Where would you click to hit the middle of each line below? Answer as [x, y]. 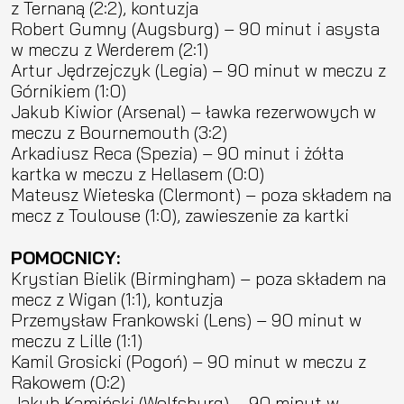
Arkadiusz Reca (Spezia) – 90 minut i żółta [177, 152]
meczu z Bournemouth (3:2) [119, 132]
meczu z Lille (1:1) [77, 340]
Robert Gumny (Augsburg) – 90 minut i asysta [195, 28]
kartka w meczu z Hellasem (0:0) [138, 173]
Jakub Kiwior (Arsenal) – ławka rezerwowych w [193, 111]
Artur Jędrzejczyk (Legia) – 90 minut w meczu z [198, 69]
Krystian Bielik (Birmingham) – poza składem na [198, 278]
